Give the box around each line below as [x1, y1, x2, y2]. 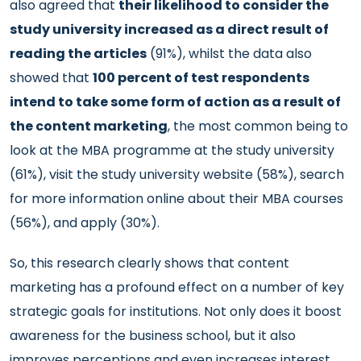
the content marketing [10, 117, 168, 135]
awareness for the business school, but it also [10, 326, 296, 345]
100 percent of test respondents [93, 68, 309, 87]
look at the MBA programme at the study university [10, 141, 334, 160]
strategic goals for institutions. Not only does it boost [10, 302, 342, 321]
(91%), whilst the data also [147, 44, 312, 63]
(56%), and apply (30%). [10, 214, 160, 232]
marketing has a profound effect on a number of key [10, 278, 344, 297]
